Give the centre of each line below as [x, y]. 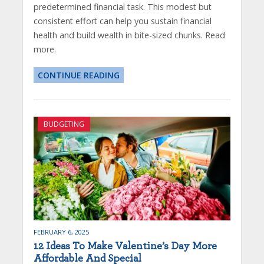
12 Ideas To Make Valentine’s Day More [125, 247]
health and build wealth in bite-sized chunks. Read [129, 35]
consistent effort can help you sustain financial [122, 21]
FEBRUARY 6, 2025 [61, 232]
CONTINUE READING [78, 75]
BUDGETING [64, 124]
